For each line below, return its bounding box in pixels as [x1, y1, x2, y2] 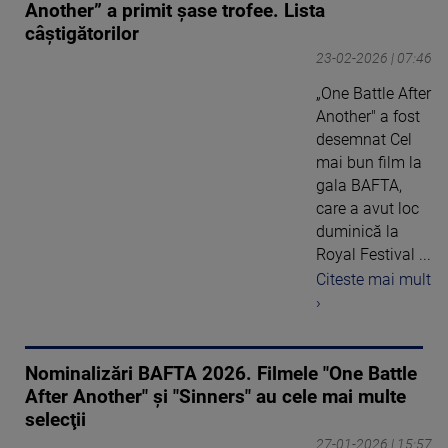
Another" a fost [316, 107, 420, 127]
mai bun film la [316, 153, 422, 173]
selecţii [25, 408, 86, 431]
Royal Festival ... [316, 245, 431, 265]
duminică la [316, 222, 399, 242]
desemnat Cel [316, 130, 412, 150]
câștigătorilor [25, 23, 139, 46]
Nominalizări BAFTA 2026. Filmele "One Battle [25, 362, 417, 385]
